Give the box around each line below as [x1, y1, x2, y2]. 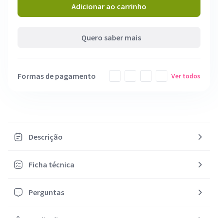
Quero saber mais [81, 33, 141, 42]
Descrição [29, 132, 63, 142]
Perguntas [29, 187, 64, 197]
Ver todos [171, 72, 200, 80]
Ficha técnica [29, 160, 74, 169]
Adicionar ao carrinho [72, 1, 146, 11]
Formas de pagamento [18, 71, 96, 81]
